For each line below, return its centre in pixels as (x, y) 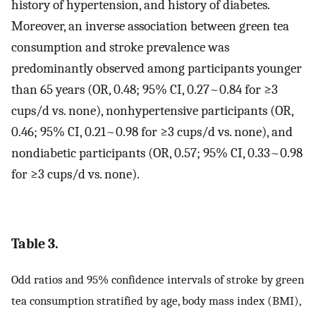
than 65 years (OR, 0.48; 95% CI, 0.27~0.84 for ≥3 (145, 90)
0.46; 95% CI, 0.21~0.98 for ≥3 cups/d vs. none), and (152, 132)
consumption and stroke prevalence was (120, 48)
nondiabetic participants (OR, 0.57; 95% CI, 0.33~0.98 (157, 153)
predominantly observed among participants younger (157, 69)
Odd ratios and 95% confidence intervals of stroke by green (158, 279)
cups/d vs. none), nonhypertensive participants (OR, (152, 111)
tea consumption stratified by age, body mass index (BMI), (156, 300)
